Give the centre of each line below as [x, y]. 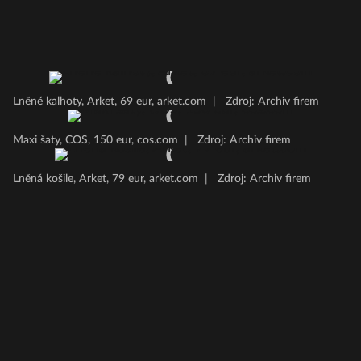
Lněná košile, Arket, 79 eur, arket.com [106, 179]
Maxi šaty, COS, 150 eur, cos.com [95, 140]
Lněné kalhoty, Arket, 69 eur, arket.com [110, 102]
